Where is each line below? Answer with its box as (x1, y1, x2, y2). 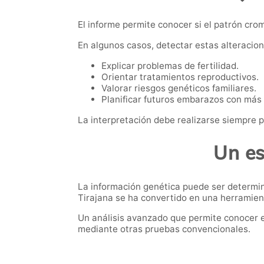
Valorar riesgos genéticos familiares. (101, 82, 256, 94)
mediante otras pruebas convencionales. (78, 223, 250, 235)
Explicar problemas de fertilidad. (101, 60, 239, 71)
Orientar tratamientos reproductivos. (101, 71, 259, 82)
